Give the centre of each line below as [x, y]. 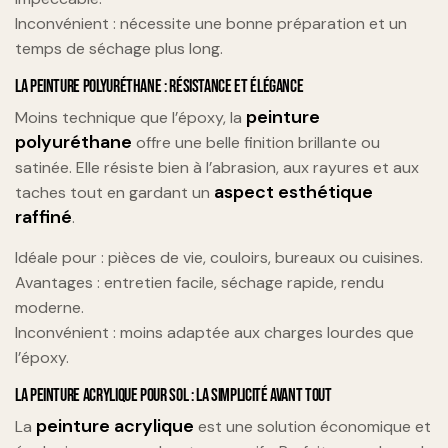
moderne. [49, 307]
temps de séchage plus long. [119, 49]
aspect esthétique [293, 192]
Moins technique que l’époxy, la [130, 117]
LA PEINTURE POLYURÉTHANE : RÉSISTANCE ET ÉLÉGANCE [159, 87]
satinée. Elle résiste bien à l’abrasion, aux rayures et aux [217, 167]
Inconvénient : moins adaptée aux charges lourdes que [214, 332]
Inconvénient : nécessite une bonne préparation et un [211, 24]
